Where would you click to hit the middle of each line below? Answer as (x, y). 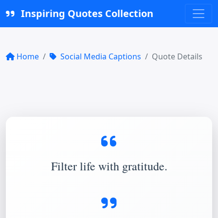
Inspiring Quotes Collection (86, 13)
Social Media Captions (100, 56)
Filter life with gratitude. (109, 166)
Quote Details (177, 56)
